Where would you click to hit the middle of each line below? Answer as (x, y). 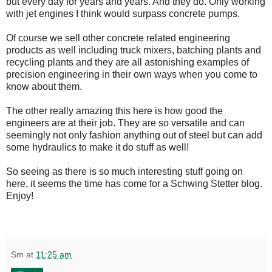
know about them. (44, 86)
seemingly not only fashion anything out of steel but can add (134, 135)
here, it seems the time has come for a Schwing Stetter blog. (134, 183)
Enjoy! (20, 195)
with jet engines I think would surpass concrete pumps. (123, 13)
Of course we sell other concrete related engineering (118, 38)
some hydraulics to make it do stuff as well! (97, 147)
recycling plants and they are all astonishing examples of (127, 62)
